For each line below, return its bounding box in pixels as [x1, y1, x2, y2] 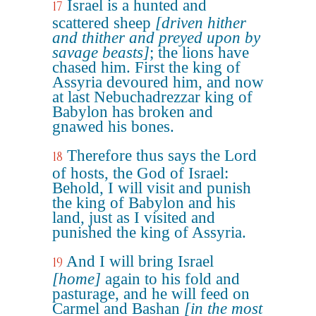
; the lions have [150, 44, 249, 61]
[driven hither [155, 14, 246, 32]
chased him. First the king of [52, 59, 241, 76]
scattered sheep [52, 14, 155, 32]
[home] [52, 270, 101, 288]
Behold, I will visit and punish [52, 179, 251, 197]
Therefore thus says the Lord [67, 147, 257, 164]
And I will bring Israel [66, 253, 214, 270]
